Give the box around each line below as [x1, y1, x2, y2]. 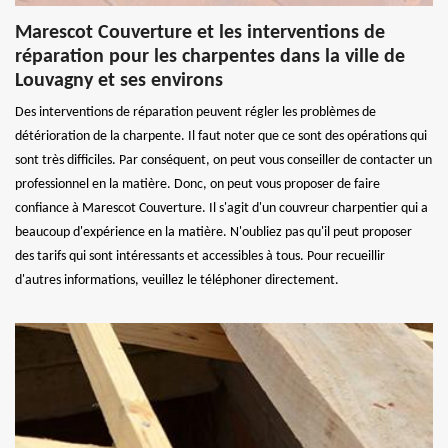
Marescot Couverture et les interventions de [15, 22, 385, 43]
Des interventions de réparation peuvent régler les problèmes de [15, 104, 376, 120]
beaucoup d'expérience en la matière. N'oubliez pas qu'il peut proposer [15, 224, 412, 240]
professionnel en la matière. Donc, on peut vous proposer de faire [15, 176, 380, 192]
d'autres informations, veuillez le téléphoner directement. [15, 272, 339, 288]
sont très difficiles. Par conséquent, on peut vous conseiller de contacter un [15, 152, 432, 168]
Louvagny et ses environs [15, 70, 223, 91]
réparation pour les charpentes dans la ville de [15, 46, 405, 67]
